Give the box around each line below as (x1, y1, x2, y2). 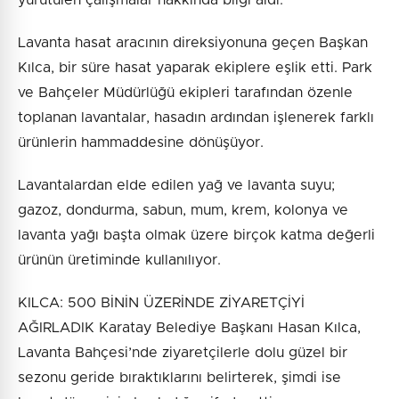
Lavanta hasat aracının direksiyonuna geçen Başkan (18, 35, 368, 50)
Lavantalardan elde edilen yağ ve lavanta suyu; (18, 177, 335, 192)
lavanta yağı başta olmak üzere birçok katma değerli (18, 227, 375, 242)
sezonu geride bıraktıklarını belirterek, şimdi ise (18, 370, 341, 385)
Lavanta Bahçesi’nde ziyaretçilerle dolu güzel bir (18, 345, 347, 360)
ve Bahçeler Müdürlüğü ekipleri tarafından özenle (18, 85, 353, 100)
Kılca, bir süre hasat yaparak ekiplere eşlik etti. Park (18, 60, 372, 75)
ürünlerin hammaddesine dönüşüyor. (18, 134, 264, 150)
